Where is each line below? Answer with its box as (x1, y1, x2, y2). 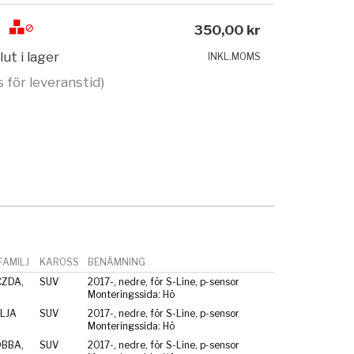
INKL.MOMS (208, 51, 262, 63)
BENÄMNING (87, 255, 145, 268)
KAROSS (39, 255, 79, 268)
